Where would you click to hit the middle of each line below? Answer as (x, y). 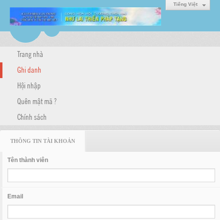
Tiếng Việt (185, 4)
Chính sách (32, 116)
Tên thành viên (28, 160)
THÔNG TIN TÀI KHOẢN (43, 141)
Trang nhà (30, 54)
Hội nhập (29, 85)
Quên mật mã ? (37, 101)
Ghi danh (29, 69)
